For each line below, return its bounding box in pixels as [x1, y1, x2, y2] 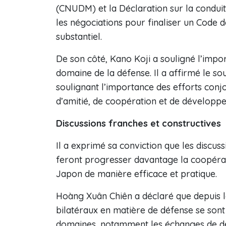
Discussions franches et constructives [56, 118, 223, 129]
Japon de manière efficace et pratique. [56, 168, 217, 180]
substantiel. [56, 31, 102, 42]
